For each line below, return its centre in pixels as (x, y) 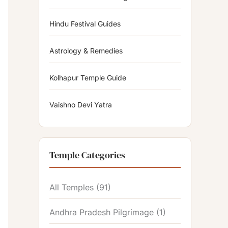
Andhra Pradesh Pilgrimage (102, 212)
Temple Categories (87, 155)
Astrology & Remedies (86, 51)
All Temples (72, 188)
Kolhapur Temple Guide (88, 78)
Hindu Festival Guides (85, 24)
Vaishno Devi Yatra (81, 105)
